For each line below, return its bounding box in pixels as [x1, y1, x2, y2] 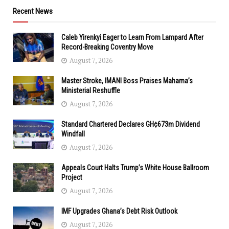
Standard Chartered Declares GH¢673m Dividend [61, 120, 200, 129]
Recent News [13, 7, 53, 16]
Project [61, 173, 82, 182]
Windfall [61, 130, 85, 139]
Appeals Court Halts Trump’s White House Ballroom [61, 164, 209, 172]
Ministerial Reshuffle [61, 86, 120, 95]
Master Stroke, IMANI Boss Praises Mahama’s [61, 77, 193, 85]
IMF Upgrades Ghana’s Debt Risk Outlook [61, 207, 177, 216]
